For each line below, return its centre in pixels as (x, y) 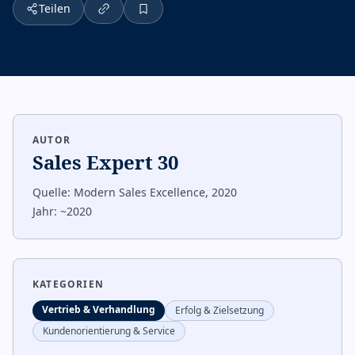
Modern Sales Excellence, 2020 (155, 192)
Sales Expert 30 (105, 162)
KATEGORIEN (68, 284)
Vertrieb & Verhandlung (99, 309)
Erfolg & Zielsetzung (219, 310)
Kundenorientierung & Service (109, 331)
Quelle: (52, 192)
